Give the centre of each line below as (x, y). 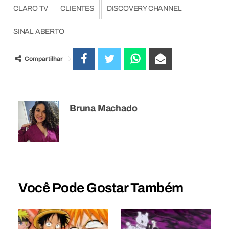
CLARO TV (31, 8)
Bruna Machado (104, 108)
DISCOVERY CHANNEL (144, 8)
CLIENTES (77, 8)
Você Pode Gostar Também (101, 187)
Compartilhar (44, 59)
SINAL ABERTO (39, 31)
